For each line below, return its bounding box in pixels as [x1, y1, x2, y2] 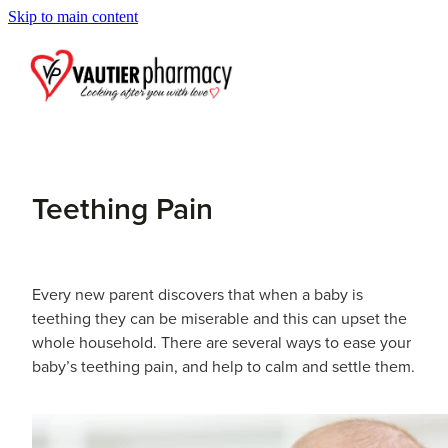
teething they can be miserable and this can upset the [32, 306, 407, 329]
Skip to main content [8, 8, 138, 25]
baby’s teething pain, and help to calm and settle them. [32, 354, 415, 377]
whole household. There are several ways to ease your [32, 330, 411, 353]
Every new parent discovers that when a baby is [32, 282, 363, 305]
